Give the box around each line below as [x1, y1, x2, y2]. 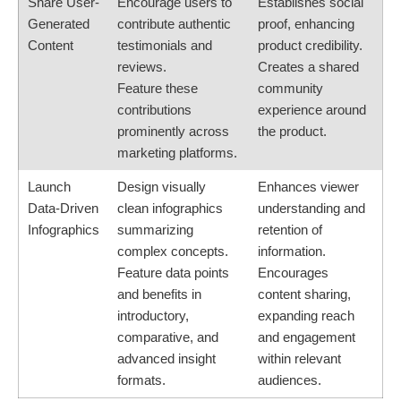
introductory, [117, 308, 189, 324]
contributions [117, 102, 192, 118]
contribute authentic [117, 16, 231, 32]
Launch [28, 179, 71, 195]
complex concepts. [117, 243, 228, 260]
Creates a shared [258, 59, 359, 75]
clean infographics [117, 200, 223, 217]
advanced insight [117, 351, 216, 367]
